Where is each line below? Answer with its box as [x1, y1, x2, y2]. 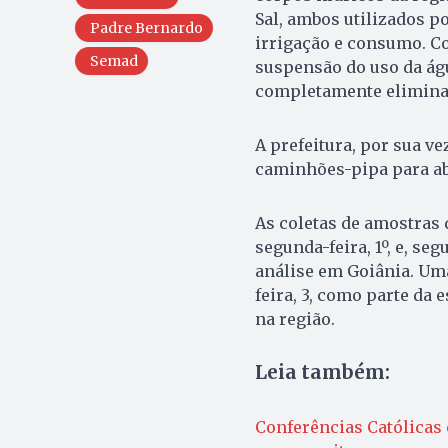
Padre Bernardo [89, 19, 203, 38]
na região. [254, 309, 335, 330]
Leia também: [254, 361, 390, 385]
